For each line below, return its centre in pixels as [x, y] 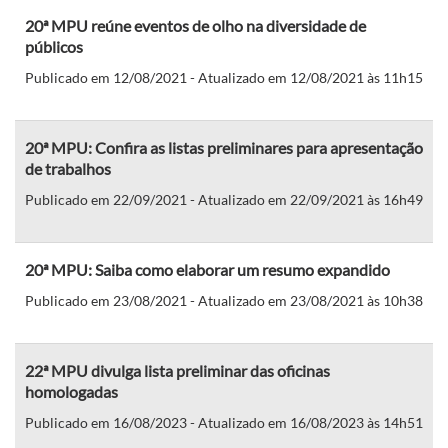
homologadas [71, 391]
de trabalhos [68, 168]
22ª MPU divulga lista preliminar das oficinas [177, 370]
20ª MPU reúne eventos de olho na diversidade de [195, 25]
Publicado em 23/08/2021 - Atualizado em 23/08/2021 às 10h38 [224, 300]
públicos [54, 46]
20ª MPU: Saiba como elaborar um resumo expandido [207, 269]
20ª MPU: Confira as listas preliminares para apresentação [224, 147]
